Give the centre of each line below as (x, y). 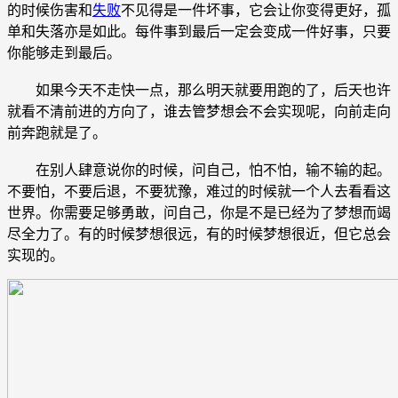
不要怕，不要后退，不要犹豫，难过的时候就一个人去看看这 (199, 191)
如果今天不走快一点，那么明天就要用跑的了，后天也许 (199, 90)
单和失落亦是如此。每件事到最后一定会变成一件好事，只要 (199, 31)
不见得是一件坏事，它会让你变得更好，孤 (256, 10)
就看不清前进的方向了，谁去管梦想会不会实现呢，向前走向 (199, 111)
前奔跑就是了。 (57, 132)
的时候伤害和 (50, 10)
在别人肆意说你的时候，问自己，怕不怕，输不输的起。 (199, 170)
